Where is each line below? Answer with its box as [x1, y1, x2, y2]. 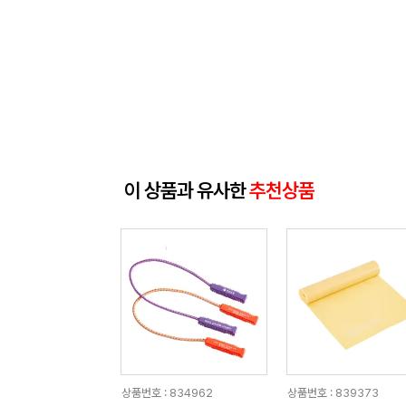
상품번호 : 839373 [286, 386, 379, 400]
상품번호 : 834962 [121, 386, 213, 400]
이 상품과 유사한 [124, 179, 249, 202]
